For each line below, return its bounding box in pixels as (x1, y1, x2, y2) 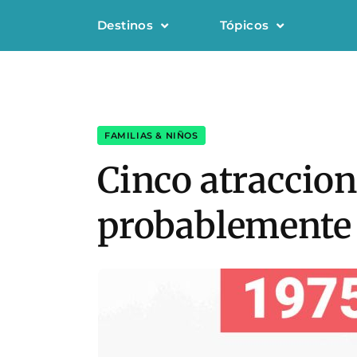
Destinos (97, 18, 154, 33)
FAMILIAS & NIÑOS (104, 130, 198, 141)
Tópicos (219, 18, 269, 33)
